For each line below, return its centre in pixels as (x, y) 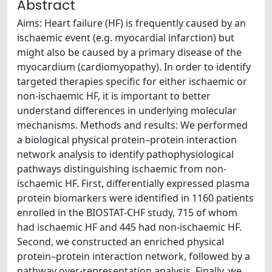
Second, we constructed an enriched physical (121, 242)
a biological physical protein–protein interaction (127, 140)
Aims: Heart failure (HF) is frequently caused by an (131, 23)
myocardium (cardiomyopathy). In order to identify (134, 67)
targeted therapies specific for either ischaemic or (132, 81)
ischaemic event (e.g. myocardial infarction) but (126, 38)
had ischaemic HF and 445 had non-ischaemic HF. (129, 227)
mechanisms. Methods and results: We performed (132, 125)
